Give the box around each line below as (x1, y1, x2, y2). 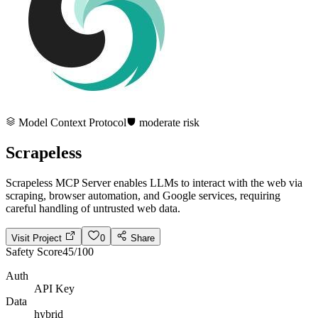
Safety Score (6, 245, 62, 258)
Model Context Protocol (16, 116, 126, 128)
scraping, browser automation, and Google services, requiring (6, 189, 280, 202)
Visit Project (11, 232, 65, 243)
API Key (34, 282, 75, 295)
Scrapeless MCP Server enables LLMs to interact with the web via (6, 176, 302, 189)
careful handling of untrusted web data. (6, 202, 180, 214)
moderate (139, 116, 180, 128)
